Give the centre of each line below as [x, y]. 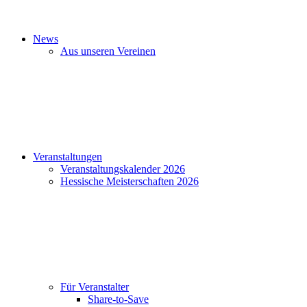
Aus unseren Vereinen [108, 51]
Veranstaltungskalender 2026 [123, 169]
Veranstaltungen [67, 157]
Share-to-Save [118, 299]
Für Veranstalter [95, 287]
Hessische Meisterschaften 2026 [130, 181]
